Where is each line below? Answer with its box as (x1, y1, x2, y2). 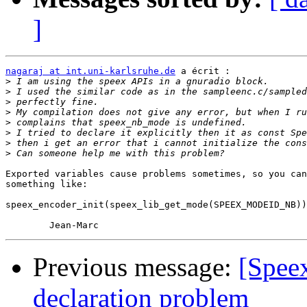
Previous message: (33, 252, 238, 282)
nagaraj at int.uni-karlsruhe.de (5, 66, 175, 77)
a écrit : (175, 66, 230, 77)
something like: (5, 179, 88, 190)
